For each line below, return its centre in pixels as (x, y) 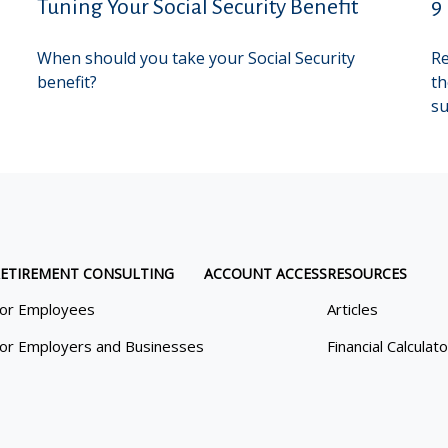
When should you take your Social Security (196, 58)
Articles (352, 308)
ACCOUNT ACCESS (265, 273)
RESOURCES (366, 273)
